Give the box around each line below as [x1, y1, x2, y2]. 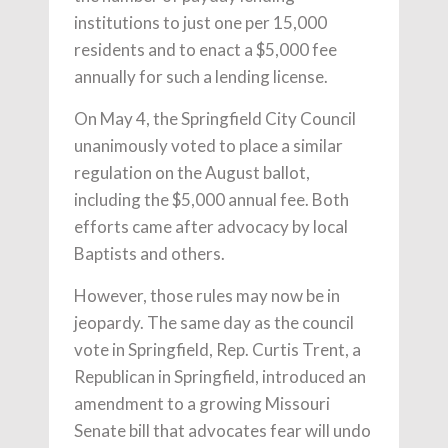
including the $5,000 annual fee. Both [74, 189, 349, 210]
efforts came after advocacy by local [74, 216, 348, 237]
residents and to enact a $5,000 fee [74, 39, 337, 60]
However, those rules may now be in [74, 285, 340, 306]
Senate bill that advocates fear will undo [74, 420, 371, 441]
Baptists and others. [74, 243, 225, 264]
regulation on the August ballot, [74, 162, 310, 183]
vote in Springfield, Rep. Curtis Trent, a [74, 339, 361, 360]
